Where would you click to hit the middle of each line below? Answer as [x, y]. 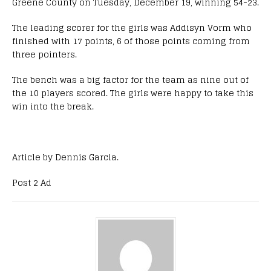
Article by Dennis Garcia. [65, 157]
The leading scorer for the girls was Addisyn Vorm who [132, 27]
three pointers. [44, 54]
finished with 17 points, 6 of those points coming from [131, 41]
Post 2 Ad [32, 182]
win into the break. [53, 106]
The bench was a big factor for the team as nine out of [130, 79]
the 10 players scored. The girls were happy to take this [133, 93]
